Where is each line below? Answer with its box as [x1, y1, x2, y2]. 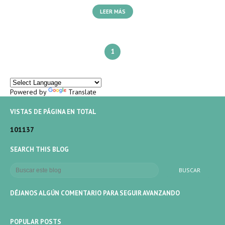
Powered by [10, 87, 48, 96]
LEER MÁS [99, 8, 126, 15]
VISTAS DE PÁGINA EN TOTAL [10, 107, 96, 116]
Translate [68, 87, 96, 96]
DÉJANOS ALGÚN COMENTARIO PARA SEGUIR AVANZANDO [10, 189, 180, 197]
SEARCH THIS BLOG [10, 145, 69, 154]
